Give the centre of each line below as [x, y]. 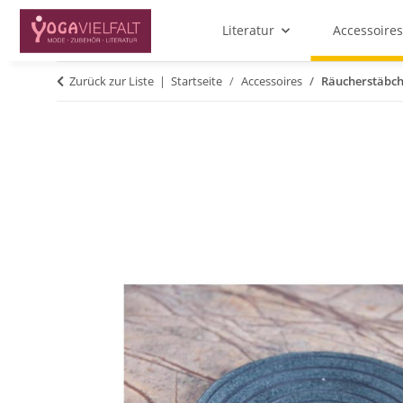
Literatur [248, 31]
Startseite [197, 81]
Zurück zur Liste [112, 81]
